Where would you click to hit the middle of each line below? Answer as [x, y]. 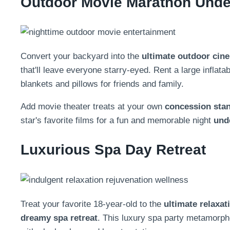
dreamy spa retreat [59, 218]
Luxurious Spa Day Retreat [113, 150]
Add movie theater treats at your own [93, 107]
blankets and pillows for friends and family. [102, 84]
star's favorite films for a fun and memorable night [117, 121]
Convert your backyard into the [81, 56]
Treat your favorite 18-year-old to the [92, 204]
